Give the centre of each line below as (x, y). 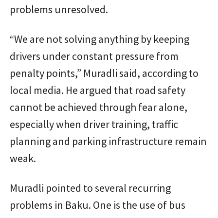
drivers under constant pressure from (94, 56)
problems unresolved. (59, 9)
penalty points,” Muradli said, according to (104, 73)
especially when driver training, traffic (94, 124)
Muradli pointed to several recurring (90, 188)
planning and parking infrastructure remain (108, 141)
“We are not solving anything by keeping (100, 39)
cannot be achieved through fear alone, (99, 107)
